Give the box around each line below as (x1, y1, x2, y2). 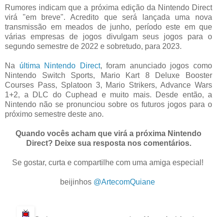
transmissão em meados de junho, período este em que (5, 23, 212, 31)
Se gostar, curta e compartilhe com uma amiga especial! (12, 158, 205, 167)
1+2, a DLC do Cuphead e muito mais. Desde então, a (5, 91, 212, 99)
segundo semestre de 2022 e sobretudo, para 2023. (5, 42, 182, 51)
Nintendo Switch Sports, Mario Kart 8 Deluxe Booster (5, 71, 212, 80)
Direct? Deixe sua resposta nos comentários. (26, 139, 191, 148)
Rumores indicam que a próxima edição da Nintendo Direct (5, 3, 212, 12)
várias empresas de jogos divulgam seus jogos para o (5, 32, 212, 41)
